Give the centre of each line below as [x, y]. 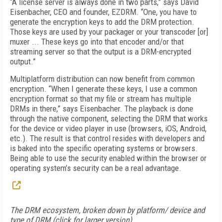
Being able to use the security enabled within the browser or [108, 158]
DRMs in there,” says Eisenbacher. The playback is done [102, 109]
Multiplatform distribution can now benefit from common [102, 79]
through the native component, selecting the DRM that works [109, 118]
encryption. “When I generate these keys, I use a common [104, 89]
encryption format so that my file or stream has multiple [101, 99]
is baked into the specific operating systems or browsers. [104, 148]
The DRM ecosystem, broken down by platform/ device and [107, 210]
